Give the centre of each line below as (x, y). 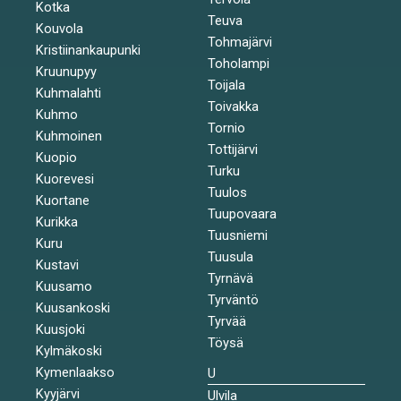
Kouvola (60, 28)
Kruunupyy (66, 71)
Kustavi (57, 264)
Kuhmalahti (68, 93)
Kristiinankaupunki (88, 50)
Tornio (226, 128)
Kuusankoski (73, 307)
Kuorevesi (65, 179)
